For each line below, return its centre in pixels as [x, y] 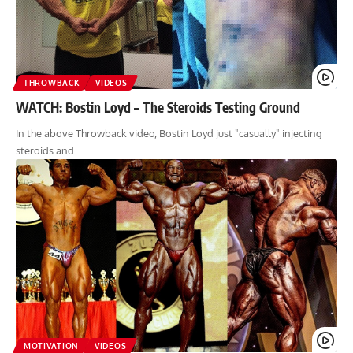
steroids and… [48, 151]
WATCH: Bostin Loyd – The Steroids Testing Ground [158, 108]
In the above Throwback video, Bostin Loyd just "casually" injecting [169, 134]
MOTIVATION [51, 346]
